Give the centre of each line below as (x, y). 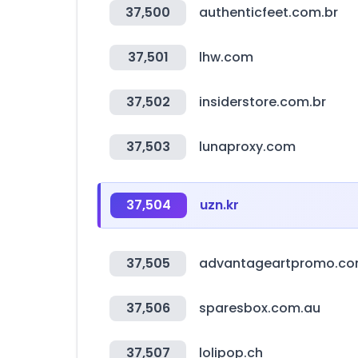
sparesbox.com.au (260, 308)
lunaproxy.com (247, 147)
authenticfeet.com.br (268, 12)
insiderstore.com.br (263, 102)
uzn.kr (219, 205)
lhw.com (226, 57)
